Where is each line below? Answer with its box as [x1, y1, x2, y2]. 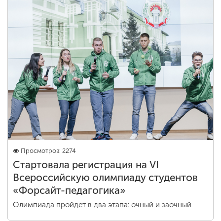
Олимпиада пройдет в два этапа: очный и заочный [13, 200, 191, 209]
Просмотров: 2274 [21, 147, 76, 154]
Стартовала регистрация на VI [13, 159, 159, 171]
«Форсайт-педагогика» [13, 184, 126, 196]
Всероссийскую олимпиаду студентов [13, 172, 198, 184]
